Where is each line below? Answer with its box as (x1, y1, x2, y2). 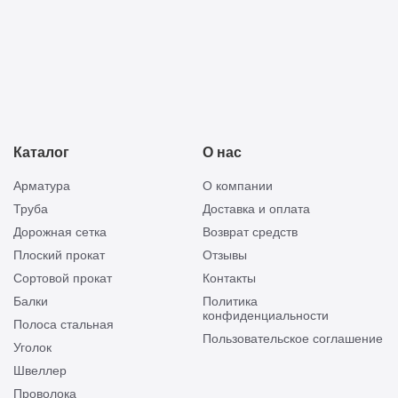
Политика (203, 294, 259, 308)
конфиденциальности (203, 308, 330, 322)
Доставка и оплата (203, 202, 311, 216)
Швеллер (13, 363, 67, 378)
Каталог (13, 144, 69, 160)
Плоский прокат (13, 248, 105, 262)
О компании (203, 179, 274, 193)
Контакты (203, 271, 257, 285)
